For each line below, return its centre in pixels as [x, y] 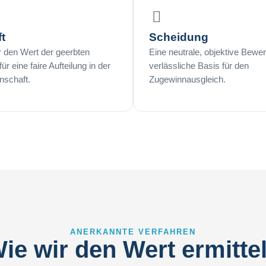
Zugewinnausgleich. [187, 80]
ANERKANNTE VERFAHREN [133, 232]
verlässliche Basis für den [199, 66]
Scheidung [179, 37]
